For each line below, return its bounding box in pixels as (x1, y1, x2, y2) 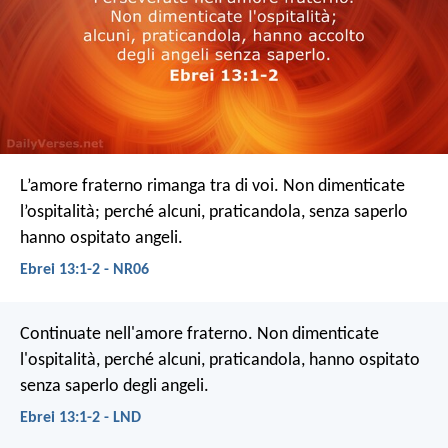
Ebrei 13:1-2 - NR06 (20, 261, 149, 278)
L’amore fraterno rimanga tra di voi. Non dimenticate (20, 176, 405, 196)
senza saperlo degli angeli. (20, 377, 209, 397)
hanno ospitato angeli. (20, 228, 183, 248)
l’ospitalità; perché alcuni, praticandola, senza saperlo (20, 202, 408, 222)
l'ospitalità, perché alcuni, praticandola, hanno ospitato (20, 351, 420, 371)
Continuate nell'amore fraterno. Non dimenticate (20, 325, 379, 345)
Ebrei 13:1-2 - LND (20, 410, 141, 427)
